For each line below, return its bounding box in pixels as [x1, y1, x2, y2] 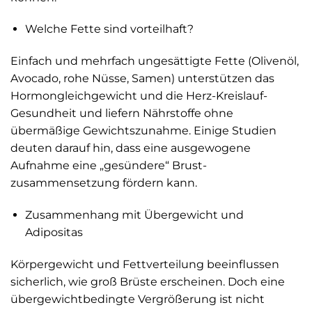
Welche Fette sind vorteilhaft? [24, 22, 194, 36]
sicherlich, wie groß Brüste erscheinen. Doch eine [10, 274, 285, 288]
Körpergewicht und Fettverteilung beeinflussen [10, 257, 279, 271]
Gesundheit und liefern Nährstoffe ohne [10, 107, 233, 120]
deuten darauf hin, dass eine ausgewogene [10, 141, 251, 155]
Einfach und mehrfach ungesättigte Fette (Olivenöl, [10, 54, 299, 68]
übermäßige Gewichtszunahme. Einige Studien [10, 124, 276, 138]
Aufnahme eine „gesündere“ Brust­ [10, 159, 207, 173]
